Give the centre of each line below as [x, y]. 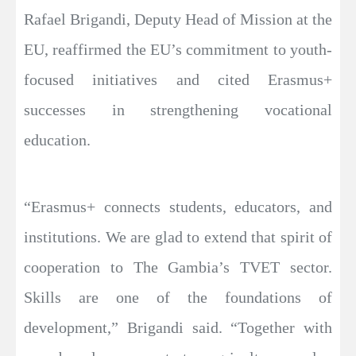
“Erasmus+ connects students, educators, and [178, 207]
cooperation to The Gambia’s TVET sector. [178, 267]
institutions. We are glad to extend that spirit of [178, 237]
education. [57, 140]
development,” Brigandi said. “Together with [178, 328]
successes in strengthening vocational [178, 110]
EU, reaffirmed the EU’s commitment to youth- [178, 50]
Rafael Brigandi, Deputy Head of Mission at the [178, 19]
